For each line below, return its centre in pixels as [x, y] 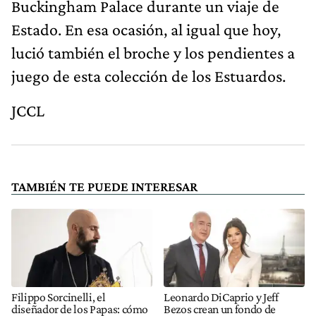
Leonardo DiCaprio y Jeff [221, 297]
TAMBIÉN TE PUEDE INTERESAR [104, 186]
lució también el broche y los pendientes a [153, 52]
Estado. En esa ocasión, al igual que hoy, [146, 29]
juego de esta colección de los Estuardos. [148, 75]
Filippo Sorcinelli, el [59, 297]
